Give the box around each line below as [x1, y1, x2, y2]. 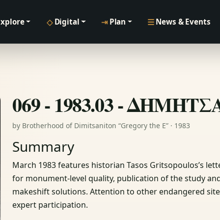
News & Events [156, 17, 211, 27]
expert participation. [12, 199, 88, 211]
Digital [54, 17, 80, 27]
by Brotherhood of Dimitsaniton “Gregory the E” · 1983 [12, 121, 191, 131]
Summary [12, 137, 75, 156]
